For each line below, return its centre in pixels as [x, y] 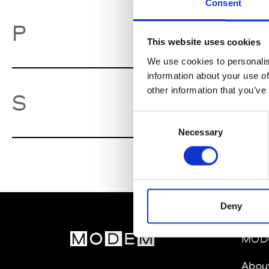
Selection [151, 132]
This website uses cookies [204, 42]
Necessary [201, 132]
